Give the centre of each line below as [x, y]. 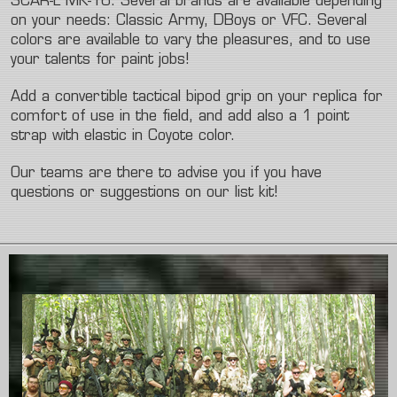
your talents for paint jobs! [100, 60]
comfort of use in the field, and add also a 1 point [180, 117]
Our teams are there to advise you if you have [166, 174]
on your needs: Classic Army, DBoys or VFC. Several [189, 21]
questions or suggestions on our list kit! [144, 193]
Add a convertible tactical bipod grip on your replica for [197, 97]
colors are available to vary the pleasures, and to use [191, 41]
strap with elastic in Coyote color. [123, 136]
